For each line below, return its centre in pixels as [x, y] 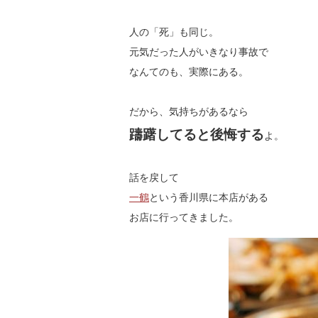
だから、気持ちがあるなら [189, 112]
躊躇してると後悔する [197, 135]
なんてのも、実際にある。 [189, 72]
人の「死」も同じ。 [174, 32]
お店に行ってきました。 [184, 218]
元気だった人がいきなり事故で [199, 52]
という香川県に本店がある [209, 198]
